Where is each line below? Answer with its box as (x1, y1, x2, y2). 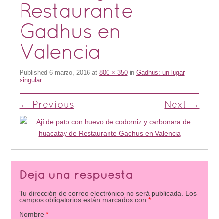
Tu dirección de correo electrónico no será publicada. (19, 189, 183, 197)
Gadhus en (19, 24, 121, 43)
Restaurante (19, 3, 133, 22)
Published (19, 69, 49, 77)
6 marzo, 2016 (49, 69, 90, 77)
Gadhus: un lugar (136, 69, 185, 77)
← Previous (19, 101, 74, 110)
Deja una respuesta (19, 171, 133, 182)
